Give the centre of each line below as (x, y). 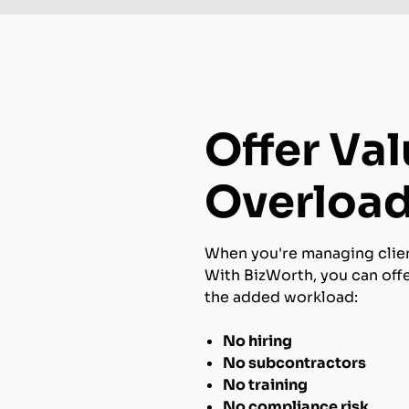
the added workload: (281, 297)
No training (265, 385)
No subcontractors (294, 363)
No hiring (257, 341)
